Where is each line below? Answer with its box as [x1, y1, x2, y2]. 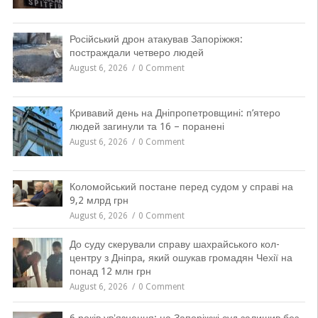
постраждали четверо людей [69, 47, 204, 58]
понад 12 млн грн [69, 265, 151, 277]
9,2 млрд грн [69, 194, 128, 206]
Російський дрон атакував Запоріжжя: [69, 33, 243, 45]
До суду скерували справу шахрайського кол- [69, 238, 280, 250]
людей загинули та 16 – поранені [69, 121, 224, 132]
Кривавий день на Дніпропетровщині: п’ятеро [69, 107, 280, 119]
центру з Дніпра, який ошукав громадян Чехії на [69, 252, 292, 263]
